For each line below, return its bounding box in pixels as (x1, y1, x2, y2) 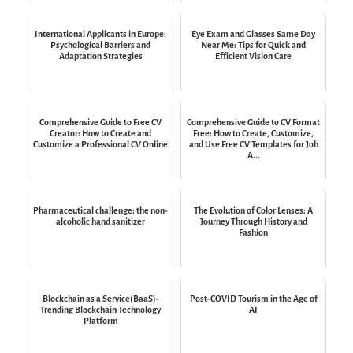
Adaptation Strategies (58, 51, 143, 61)
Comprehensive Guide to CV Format (187, 117, 320, 128)
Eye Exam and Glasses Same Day (191, 29, 315, 39)
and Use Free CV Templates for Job (188, 139, 318, 150)
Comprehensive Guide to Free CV (39, 117, 162, 128)
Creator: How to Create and (50, 128, 151, 139)
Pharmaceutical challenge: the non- (33, 206, 168, 216)
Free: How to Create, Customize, (193, 128, 314, 139)
